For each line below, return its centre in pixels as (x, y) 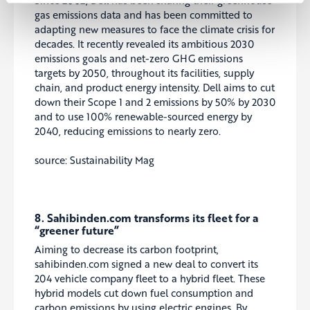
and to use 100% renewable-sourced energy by (143, 116)
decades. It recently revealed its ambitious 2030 (144, 43)
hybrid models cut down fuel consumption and (144, 293)
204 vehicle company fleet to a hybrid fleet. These (150, 279)
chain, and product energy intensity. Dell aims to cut (155, 87)
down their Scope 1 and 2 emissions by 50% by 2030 (155, 101)
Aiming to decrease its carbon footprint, (127, 249)
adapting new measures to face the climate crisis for (155, 29)
